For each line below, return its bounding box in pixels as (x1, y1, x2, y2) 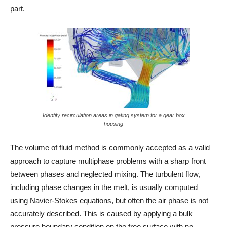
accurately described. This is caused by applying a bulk (10, 209, 193, 218)
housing (104, 121, 123, 127)
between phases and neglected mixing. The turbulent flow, (10, 170, 200, 178)
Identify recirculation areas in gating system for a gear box (42, 112, 185, 118)
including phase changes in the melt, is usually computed (10, 183, 198, 192)
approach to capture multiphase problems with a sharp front (10, 157, 206, 165)
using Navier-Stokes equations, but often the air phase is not (10, 196, 210, 205)
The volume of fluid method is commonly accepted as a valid (10, 143, 210, 152)
